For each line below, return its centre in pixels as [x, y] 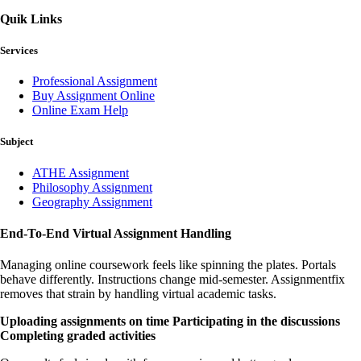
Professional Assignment [95, 81]
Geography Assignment [92, 201]
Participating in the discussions [256, 322]
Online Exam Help [80, 110]
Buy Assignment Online [93, 96]
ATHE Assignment [81, 172]
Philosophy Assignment [92, 187]
